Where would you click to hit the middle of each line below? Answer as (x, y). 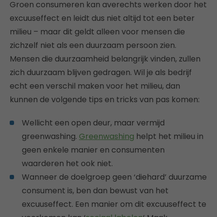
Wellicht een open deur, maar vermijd (93, 123)
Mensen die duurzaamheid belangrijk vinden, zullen (105, 59)
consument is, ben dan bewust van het (95, 190)
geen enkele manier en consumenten (93, 150)
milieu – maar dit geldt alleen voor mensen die (97, 31)
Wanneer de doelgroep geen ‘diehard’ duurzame (114, 177)
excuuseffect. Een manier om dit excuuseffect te (114, 204)
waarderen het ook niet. (67, 163)
